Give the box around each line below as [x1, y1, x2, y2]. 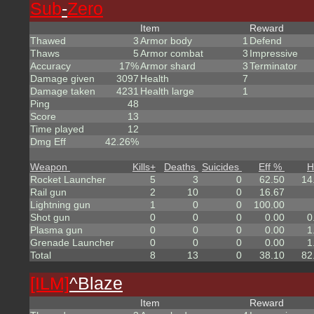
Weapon [30, 161, 67, 172]
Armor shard [140, 60, 196, 71]
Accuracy [30, 60, 71, 71]
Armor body [140, 35, 192, 46]
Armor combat [140, 48, 203, 59]
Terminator [250, 60, 297, 71]
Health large [140, 86, 194, 97]
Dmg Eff [30, 136, 66, 147]
